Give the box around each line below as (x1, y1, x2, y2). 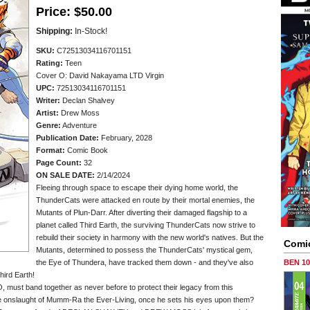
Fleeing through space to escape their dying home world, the (36, 183, 238, 192)
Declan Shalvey (60, 96, 115, 104)
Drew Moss (59, 109, 100, 117)
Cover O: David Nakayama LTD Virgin (36, 71, 164, 80)
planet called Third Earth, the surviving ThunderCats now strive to (36, 221, 255, 229)
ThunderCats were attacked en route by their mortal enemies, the (36, 196, 255, 204)
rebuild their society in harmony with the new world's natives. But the (36, 233, 264, 241)
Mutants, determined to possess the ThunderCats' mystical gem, (36, 246, 253, 254)
